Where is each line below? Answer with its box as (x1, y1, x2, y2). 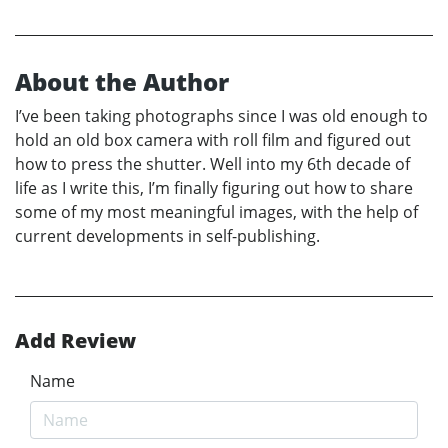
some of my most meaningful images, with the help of (15, 201, 418, 224)
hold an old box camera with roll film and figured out (15, 129, 411, 152)
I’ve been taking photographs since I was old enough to (15, 105, 428, 128)
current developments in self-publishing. (15, 225, 320, 248)
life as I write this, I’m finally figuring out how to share (15, 177, 413, 200)
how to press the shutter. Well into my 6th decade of (15, 153, 410, 176)
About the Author (15, 65, 229, 99)
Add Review (15, 327, 136, 355)
